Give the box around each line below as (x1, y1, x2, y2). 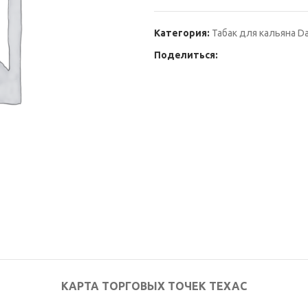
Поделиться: (154, 49, 218, 60)
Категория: (154, 27, 210, 38)
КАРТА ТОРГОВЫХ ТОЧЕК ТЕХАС (61, 280, 247, 292)
